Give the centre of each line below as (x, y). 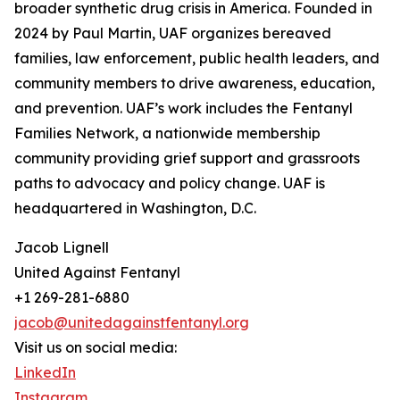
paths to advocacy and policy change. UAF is (170, 183)
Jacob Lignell (62, 248)
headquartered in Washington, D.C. (135, 208)
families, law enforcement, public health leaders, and (197, 58)
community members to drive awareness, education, (195, 83)
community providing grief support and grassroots (187, 158)
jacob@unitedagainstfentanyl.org (132, 323)
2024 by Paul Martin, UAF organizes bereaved (173, 33)
